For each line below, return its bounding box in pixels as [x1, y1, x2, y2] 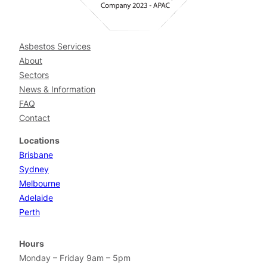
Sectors [19, 69, 49, 80]
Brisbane [19, 149, 53, 160]
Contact [19, 112, 50, 123]
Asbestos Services [19, 41, 91, 51]
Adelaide [19, 192, 53, 203]
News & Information [19, 83, 95, 94]
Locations [19, 135, 60, 145]
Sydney [19, 163, 49, 174]
